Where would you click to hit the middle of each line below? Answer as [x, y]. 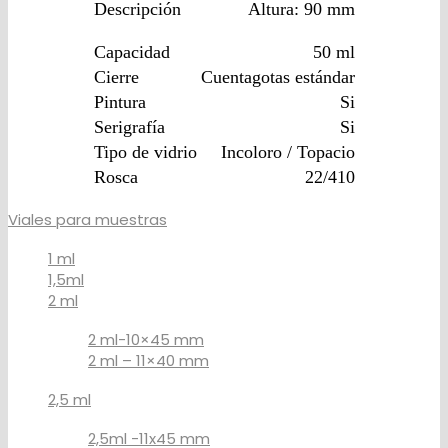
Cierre [116, 76]
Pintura [119, 101]
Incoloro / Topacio [287, 151]
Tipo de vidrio [145, 151]
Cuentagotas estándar [277, 76]
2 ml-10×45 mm [146, 339]
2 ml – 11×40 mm [148, 360]
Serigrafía [129, 126]
